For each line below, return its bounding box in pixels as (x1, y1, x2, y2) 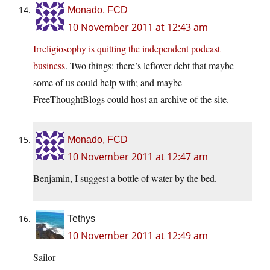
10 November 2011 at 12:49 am (67, 229, 208, 243)
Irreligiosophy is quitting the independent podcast (33, 42, 220, 55)
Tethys (67, 213, 95, 224)
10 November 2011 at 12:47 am (67, 150, 208, 164)
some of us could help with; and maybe (33, 76, 182, 89)
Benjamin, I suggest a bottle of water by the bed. (33, 172, 217, 185)
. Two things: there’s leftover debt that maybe (65, 59, 234, 72)
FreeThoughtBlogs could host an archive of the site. (33, 93, 229, 106)
